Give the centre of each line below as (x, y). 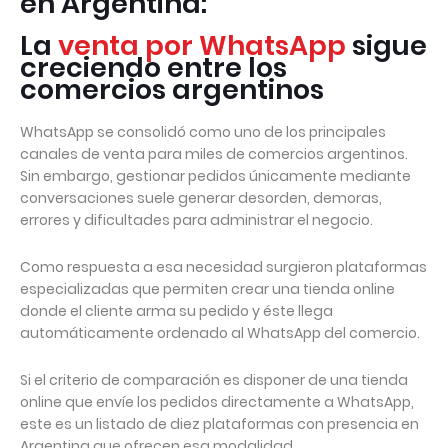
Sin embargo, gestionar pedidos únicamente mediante (215, 176)
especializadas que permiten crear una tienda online (207, 289)
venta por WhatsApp (202, 45)
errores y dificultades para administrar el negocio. (196, 220)
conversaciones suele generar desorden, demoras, (201, 198)
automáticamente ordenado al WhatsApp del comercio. (220, 333)
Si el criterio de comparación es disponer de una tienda (214, 380)
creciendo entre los (153, 67)
